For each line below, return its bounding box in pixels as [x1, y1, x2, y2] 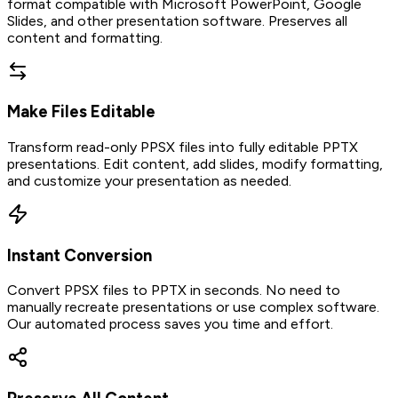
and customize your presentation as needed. [7, 171, 291, 189]
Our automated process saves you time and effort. [7, 315, 333, 333]
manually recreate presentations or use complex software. [7, 298, 379, 316]
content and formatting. [7, 28, 163, 46]
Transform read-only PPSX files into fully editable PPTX [7, 138, 358, 155]
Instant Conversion [7, 244, 152, 266]
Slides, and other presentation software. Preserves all [7, 12, 347, 29]
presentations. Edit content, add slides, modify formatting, [7, 155, 383, 172]
